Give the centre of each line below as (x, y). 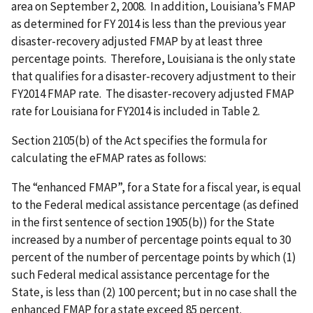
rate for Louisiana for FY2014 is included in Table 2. (137, 111)
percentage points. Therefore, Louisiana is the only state (153, 58)
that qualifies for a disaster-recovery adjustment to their (153, 76)
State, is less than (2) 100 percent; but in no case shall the (154, 292)
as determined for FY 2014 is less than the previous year (148, 23)
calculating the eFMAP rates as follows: (109, 158)
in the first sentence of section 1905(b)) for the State (143, 222)
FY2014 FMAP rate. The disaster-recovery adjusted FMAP (153, 93)
